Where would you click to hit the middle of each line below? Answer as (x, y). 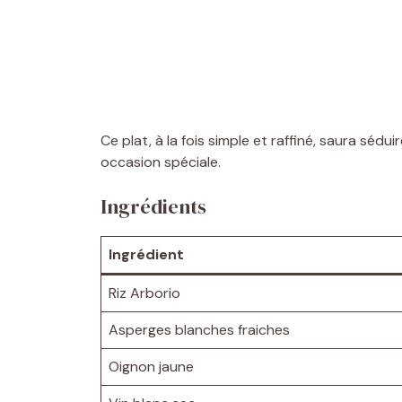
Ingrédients (153, 206)
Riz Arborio (144, 293)
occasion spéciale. (161, 162)
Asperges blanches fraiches (199, 329)
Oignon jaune (151, 366)
